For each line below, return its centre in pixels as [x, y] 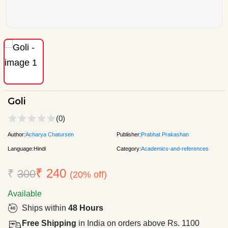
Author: [17, 134]
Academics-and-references [175, 148]
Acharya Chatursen [50, 134]
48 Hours [86, 208]
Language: [21, 148]
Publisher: [129, 134]
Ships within [45, 208]
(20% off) [88, 174]
